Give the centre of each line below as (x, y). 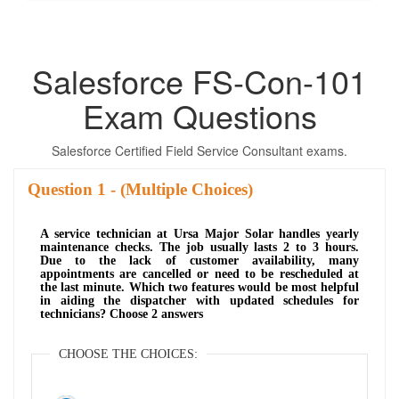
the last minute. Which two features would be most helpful (199, 287)
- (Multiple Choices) (179, 189)
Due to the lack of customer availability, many (199, 260)
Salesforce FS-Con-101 (199, 80)
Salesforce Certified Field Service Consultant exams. (199, 150)
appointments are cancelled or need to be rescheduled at (199, 273)
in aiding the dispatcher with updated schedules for (199, 300)
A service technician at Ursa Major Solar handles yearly (199, 233)
